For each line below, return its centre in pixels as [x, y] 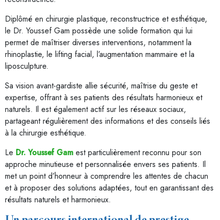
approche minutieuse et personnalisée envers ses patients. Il [105, 164]
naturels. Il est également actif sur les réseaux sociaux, [96, 109]
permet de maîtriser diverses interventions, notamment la [98, 42]
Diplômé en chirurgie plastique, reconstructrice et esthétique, [106, 19]
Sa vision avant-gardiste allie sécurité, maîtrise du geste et [101, 86]
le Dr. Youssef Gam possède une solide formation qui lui [99, 31]
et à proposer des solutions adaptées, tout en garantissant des [109, 188]
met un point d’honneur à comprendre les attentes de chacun [107, 176]
